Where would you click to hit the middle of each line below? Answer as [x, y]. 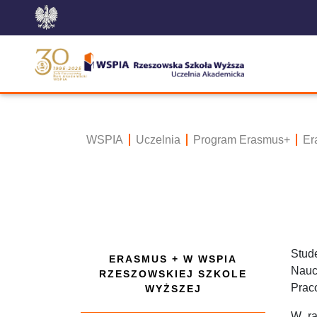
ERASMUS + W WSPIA [173, 259]
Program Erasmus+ [242, 140]
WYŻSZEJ [173, 289]
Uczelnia [158, 140]
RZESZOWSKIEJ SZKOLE [173, 274]
